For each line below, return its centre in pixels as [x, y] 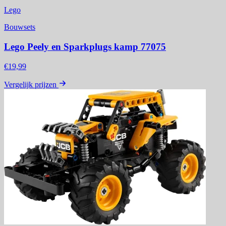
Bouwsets [20, 27]
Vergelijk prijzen [30, 84]
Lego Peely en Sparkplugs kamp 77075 [85, 46]
